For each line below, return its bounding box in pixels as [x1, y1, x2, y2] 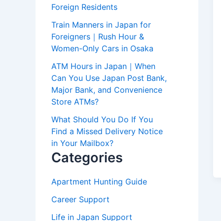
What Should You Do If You [51, 114, 153, 125]
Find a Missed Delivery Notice [51, 126, 163, 137]
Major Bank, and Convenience [51, 85, 162, 95]
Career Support [51, 194, 110, 205]
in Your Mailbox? [51, 138, 113, 148]
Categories [51, 149, 123, 166]
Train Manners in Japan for [51, 20, 151, 30]
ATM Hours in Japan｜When [51, 61, 155, 72]
